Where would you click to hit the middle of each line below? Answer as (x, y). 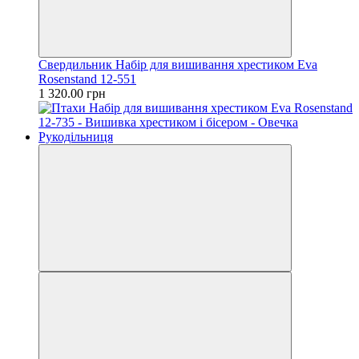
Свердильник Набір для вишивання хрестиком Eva (178, 64)
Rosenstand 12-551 (87, 79)
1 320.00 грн (72, 93)
